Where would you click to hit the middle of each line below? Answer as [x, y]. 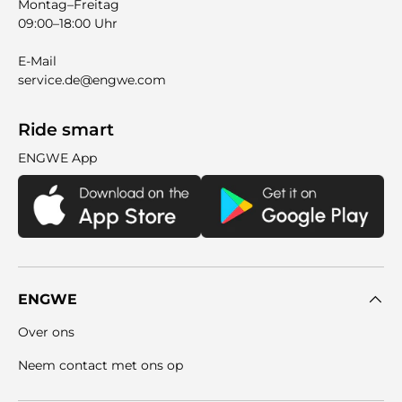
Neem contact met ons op [100, 366]
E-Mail [37, 61]
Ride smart [66, 130]
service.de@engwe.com [92, 80]
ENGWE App [57, 158]
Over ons [46, 332]
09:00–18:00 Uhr [68, 24]
